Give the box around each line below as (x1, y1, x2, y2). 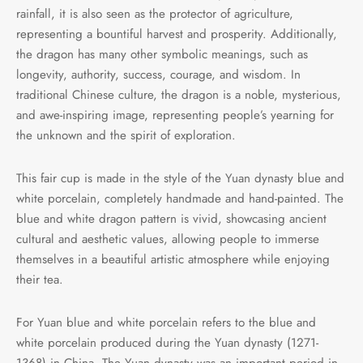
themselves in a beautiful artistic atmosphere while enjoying (16, 250, 330, 268)
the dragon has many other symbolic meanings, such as (16, 45, 308, 63)
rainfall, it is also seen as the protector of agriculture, (16, 4, 293, 23)
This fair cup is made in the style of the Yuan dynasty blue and (16, 169, 344, 187)
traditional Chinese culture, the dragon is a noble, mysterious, (16, 85, 341, 104)
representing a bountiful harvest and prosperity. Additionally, (16, 24, 337, 43)
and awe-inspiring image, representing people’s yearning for (16, 105, 334, 124)
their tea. (16, 270, 63, 288)
